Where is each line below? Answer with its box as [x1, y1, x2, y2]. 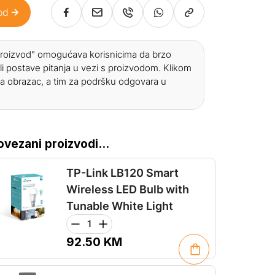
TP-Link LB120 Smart [66, 166, 179, 179]
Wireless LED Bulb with [66, 182, 189, 196]
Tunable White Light [66, 199, 173, 212]
